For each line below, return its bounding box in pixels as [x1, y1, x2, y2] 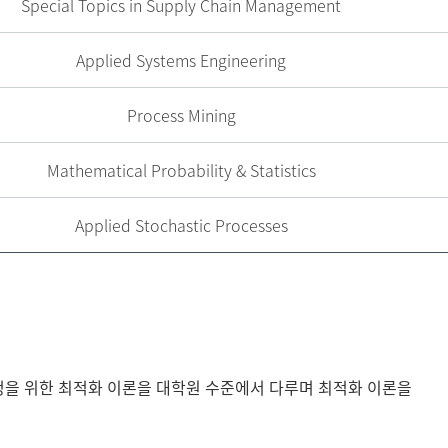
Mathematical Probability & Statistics [46, 158, 316, 182]
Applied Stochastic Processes [74, 213, 288, 237]
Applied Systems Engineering [76, 48, 287, 72]
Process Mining [126, 103, 236, 127]
